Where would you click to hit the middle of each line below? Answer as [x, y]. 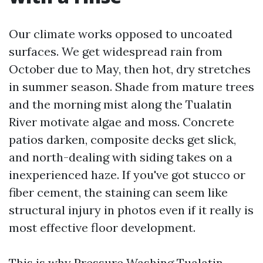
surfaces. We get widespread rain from [116, 51]
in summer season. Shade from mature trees [131, 87]
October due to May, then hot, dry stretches [130, 69]
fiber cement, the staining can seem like [118, 192]
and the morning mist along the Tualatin [120, 104]
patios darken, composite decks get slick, [122, 139]
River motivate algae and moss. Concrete [122, 122]
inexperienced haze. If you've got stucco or [127, 175]
